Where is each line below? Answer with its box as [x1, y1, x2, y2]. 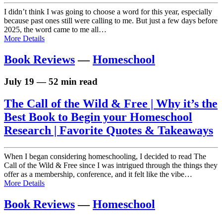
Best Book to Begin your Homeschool [4, 111, 192, 124]
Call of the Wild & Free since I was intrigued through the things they [4, 161, 218, 169]
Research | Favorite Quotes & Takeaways [4, 124, 213, 137]
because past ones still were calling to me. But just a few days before [4, 16, 218, 25]
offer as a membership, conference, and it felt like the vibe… [4, 169, 192, 178]
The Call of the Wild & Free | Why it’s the [4, 97, 218, 111]
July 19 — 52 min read [4, 76, 98, 87]
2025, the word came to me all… [4, 25, 107, 34]
